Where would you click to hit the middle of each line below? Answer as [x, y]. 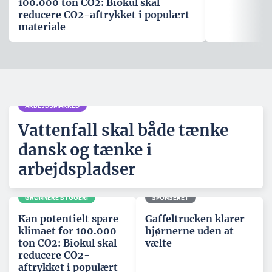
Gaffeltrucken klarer [195, 219]
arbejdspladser [77, 169]
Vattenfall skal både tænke [123, 131]
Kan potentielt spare [68, 219]
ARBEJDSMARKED [53, 105]
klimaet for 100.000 [67, 231]
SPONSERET [171, 197]
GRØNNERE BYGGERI [57, 197]
